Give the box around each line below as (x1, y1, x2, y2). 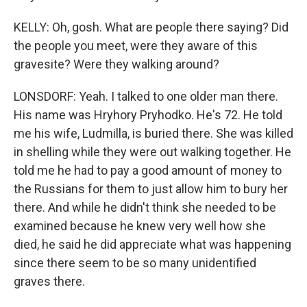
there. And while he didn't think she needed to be (14, 200, 276, 214)
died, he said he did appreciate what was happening (14, 237, 291, 251)
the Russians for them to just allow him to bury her (14, 182, 288, 196)
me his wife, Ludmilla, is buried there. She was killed (14, 126, 293, 140)
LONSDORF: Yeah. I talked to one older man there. (14, 89, 278, 103)
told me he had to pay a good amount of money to (14, 163, 282, 177)
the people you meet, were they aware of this (14, 38, 258, 53)
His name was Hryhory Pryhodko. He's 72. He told (14, 108, 282, 122)
